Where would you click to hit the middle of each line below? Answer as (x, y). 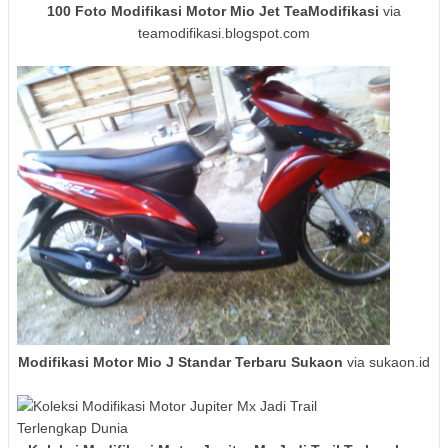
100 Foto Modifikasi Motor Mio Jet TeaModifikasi (213, 10)
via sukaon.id (386, 362)
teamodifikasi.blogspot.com (224, 32)
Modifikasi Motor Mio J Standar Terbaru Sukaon (180, 362)
